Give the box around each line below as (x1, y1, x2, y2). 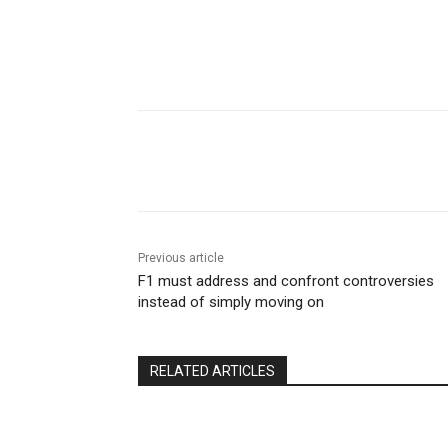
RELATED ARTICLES (150, 363, 275, 380)
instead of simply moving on (138, 293, 324, 312)
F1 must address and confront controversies (138, 272, 434, 291)
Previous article (138, 251, 224, 266)
